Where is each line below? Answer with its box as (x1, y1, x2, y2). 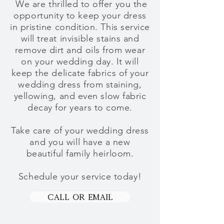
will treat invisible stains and (20, 33, 139, 44)
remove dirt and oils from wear (14, 44, 145, 55)
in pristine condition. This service (10, 21, 150, 32)
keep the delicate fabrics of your (11, 67, 149, 78)
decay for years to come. (27, 102, 132, 113)
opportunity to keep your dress (13, 10, 146, 21)
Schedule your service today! (18, 171, 142, 182)
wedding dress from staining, (18, 79, 142, 90)
